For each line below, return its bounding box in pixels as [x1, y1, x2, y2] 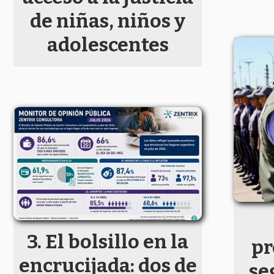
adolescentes [46, 33, 169, 57]
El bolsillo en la [45, 229, 188, 253]
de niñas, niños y [30, 9, 185, 33]
